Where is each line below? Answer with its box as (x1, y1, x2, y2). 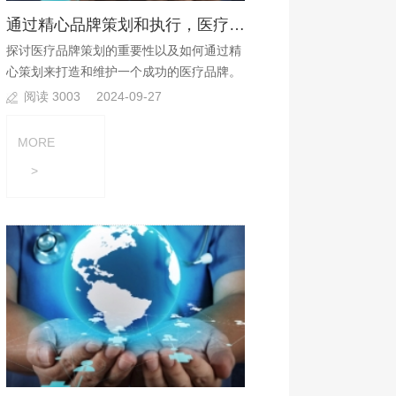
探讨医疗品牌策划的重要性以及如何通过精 (6, 42, 242, 57)
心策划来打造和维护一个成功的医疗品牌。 (6, 64, 242, 79)
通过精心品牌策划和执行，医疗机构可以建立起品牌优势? (229, 15, 246, 34)
